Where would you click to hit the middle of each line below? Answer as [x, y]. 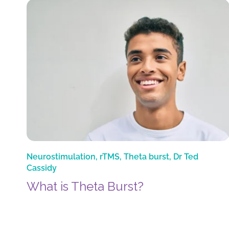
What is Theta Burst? [85, 187]
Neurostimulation [61, 157]
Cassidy [42, 168]
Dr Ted [186, 157]
